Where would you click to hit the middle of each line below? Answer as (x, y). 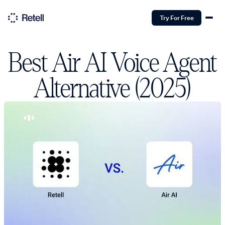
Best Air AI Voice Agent (113, 63)
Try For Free (177, 18)
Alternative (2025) (113, 89)
